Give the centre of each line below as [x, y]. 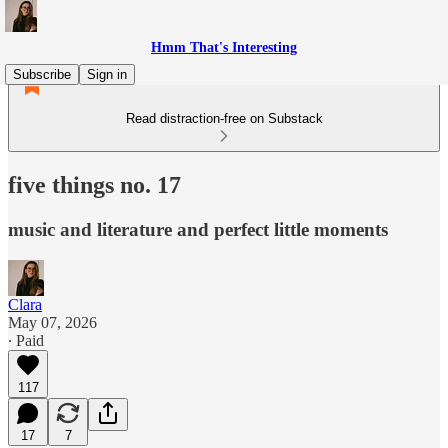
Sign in [107, 74]
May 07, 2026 [52, 322]
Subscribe [42, 74]
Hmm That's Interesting [224, 47]
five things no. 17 [94, 184]
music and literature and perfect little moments [198, 229]
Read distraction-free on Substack [224, 118]
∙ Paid [26, 340]
